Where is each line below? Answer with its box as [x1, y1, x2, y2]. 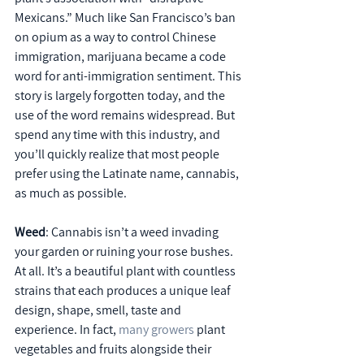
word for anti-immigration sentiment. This [15, 67, 244, 84]
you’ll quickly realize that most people [15, 145, 222, 162]
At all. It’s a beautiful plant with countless [15, 262, 238, 279]
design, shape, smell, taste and [15, 301, 184, 318]
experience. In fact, [15, 321, 119, 338]
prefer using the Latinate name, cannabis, [15, 165, 241, 182]
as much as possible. [15, 184, 127, 201]
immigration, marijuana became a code [15, 48, 228, 65]
